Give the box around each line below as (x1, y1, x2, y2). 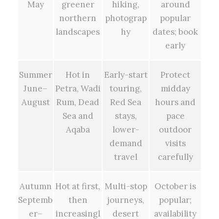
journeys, (107, 194, 144, 205)
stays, (114, 110, 137, 121)
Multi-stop (104, 180, 147, 192)
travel (114, 151, 137, 162)
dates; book (153, 26, 198, 37)
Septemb (18, 194, 53, 205)
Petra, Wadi (55, 83, 101, 94)
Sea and (62, 110, 93, 121)
